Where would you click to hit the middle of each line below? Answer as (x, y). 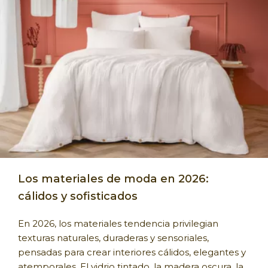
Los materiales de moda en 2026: (113, 178)
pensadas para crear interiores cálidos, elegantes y (132, 252)
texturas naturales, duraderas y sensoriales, (113, 237)
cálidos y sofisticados (78, 196)
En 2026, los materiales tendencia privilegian (118, 223)
